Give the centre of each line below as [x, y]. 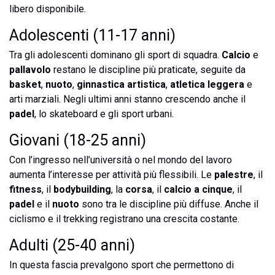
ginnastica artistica [121, 84]
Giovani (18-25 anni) [78, 140]
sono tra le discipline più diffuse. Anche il [169, 204]
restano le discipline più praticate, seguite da [148, 70]
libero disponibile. [48, 9]
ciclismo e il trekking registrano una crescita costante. [124, 219]
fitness [25, 189]
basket [25, 84]
